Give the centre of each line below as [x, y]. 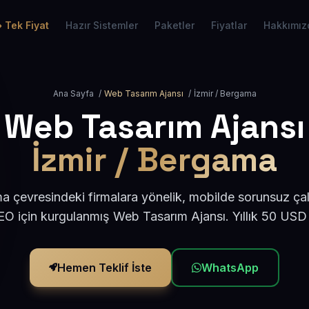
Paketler [175, 25]
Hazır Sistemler [102, 25]
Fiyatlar [229, 25]
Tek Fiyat [27, 25]
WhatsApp [230, 268]
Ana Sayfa [73, 93]
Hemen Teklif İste [104, 268]
